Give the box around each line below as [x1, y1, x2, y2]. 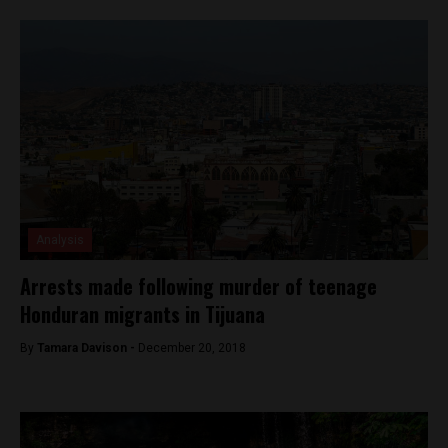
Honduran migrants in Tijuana [20, 299, 265, 329]
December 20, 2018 [138, 341, 246, 355]
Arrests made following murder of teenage [20, 271, 377, 301]
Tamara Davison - [37, 341, 138, 355]
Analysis [36, 233, 84, 247]
